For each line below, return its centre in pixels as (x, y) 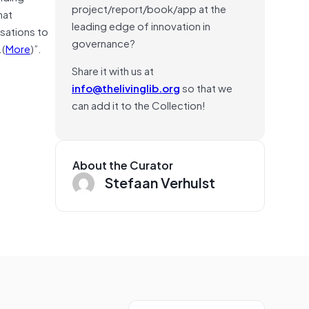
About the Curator (123, 165)
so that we (206, 87)
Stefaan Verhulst (160, 182)
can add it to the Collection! (139, 104)
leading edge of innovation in (141, 25)
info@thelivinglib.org (126, 87)
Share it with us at (113, 70)
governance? (103, 42)
